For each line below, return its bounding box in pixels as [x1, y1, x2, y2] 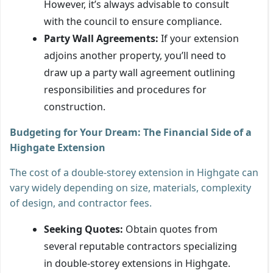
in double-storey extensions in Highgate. [44, 256, 230, 270]
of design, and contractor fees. [10, 196, 152, 210]
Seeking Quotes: [44, 222, 123, 236]
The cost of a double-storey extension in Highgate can [10, 165, 258, 179]
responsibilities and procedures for [44, 82, 207, 96]
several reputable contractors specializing [44, 239, 237, 253]
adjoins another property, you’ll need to [44, 48, 226, 62]
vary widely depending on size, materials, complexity [10, 180, 251, 194]
